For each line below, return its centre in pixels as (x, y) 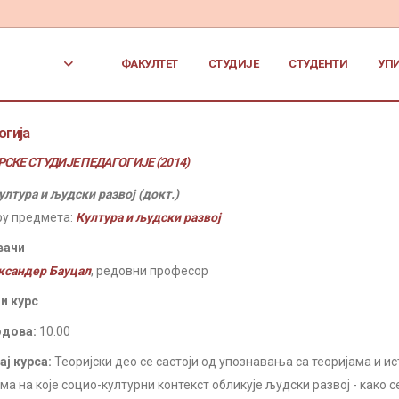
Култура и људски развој (148, 217)
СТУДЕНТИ (318, 64)
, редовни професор (150, 271)
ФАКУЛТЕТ (149, 64)
